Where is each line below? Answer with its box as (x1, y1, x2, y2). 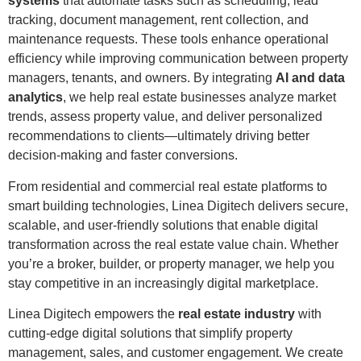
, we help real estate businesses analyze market (63, 90, 336, 105)
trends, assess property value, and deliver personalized (8, 110, 322, 124)
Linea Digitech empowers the (8, 307, 178, 322)
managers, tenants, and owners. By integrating (8, 71, 276, 85)
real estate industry (178, 307, 295, 322)
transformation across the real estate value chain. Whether (8, 237, 338, 251)
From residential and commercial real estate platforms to (8, 179, 327, 193)
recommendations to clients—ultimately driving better (8, 129, 309, 143)
